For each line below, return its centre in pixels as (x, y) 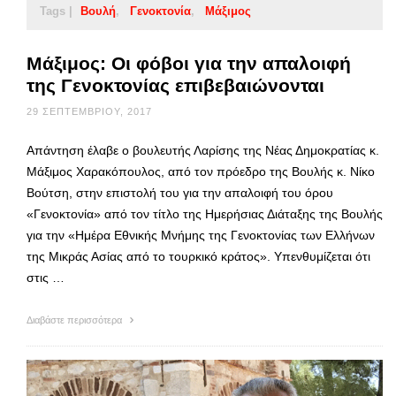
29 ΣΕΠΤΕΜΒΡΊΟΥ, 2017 (89, 111)
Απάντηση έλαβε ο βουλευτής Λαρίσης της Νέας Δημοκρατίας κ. (203, 150)
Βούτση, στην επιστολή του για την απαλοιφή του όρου (180, 192)
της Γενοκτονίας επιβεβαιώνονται (175, 85)
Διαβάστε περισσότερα (76, 320)
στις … (46, 277)
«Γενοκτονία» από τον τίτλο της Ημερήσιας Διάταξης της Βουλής (205, 213)
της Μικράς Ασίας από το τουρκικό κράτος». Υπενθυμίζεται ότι (198, 256)
